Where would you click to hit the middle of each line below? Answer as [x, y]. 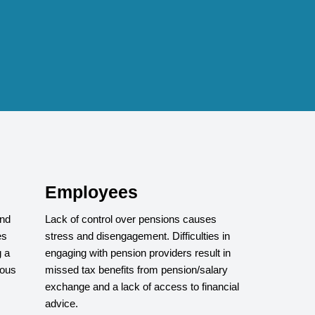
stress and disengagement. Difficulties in [137, 236]
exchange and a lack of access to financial [142, 286]
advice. [62, 303]
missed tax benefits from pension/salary [136, 269]
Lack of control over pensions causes [131, 219]
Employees [91, 192]
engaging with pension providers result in [138, 252]
